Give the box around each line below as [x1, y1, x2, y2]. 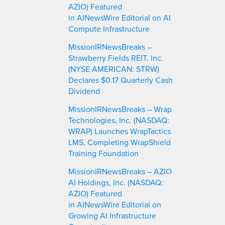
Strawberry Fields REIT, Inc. [68, 52, 163, 63]
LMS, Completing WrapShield [68, 136, 171, 148]
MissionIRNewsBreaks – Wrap [68, 103, 172, 115]
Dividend [68, 85, 100, 96]
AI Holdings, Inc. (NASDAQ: [68, 176, 163, 188]
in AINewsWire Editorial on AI [68, 12, 171, 23]
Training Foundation [68, 147, 139, 159]
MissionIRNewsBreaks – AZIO [68, 165, 172, 177]
